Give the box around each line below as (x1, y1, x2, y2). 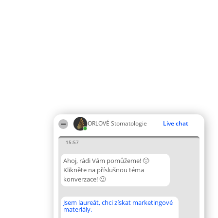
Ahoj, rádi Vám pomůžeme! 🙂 (63, 156, 149, 165)
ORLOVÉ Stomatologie (88, 119, 147, 127)
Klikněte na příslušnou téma (63, 165, 144, 174)
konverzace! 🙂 (63, 175, 106, 183)
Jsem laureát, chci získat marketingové (63, 198, 173, 207)
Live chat (163, 119, 188, 127)
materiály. (63, 205, 92, 214)
